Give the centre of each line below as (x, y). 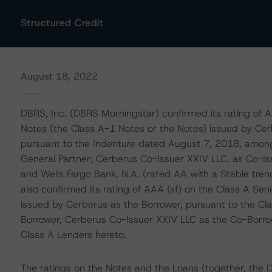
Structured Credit (62, 23)
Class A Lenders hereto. (73, 235)
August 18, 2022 (59, 76)
